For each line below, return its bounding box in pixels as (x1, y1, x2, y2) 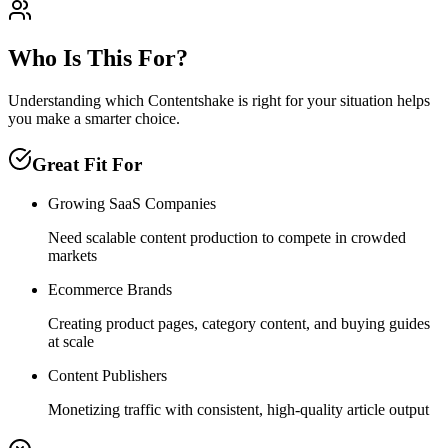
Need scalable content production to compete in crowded (48, 228, 406, 246)
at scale (48, 332, 94, 350)
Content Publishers (48, 366, 167, 384)
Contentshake (148, 92, 234, 110)
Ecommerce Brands (48, 280, 172, 298)
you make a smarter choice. (8, 110, 180, 128)
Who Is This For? (8, 45, 188, 72)
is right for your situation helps (234, 92, 430, 110)
